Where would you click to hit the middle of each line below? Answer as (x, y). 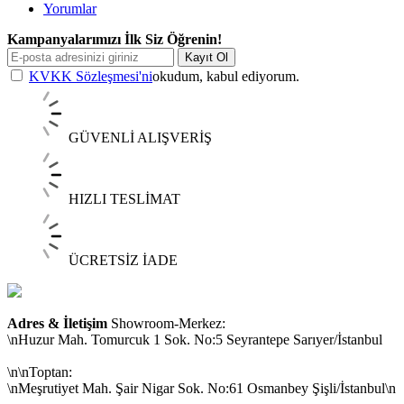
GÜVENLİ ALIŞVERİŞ (140, 137)
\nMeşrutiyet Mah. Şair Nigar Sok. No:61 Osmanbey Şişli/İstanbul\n (202, 388)
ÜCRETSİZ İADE (123, 260)
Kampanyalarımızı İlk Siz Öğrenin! (115, 39)
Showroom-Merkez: (166, 323)
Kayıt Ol (207, 57)
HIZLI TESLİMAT (124, 198)
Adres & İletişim (57, 323)
